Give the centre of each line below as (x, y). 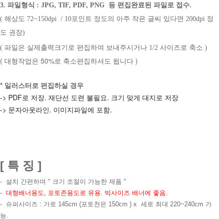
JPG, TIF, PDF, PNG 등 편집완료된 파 (101, 5)
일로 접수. (176, 5)
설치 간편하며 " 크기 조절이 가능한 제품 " (66, 181)
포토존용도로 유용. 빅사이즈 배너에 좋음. (108, 193)
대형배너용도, (27, 193)
